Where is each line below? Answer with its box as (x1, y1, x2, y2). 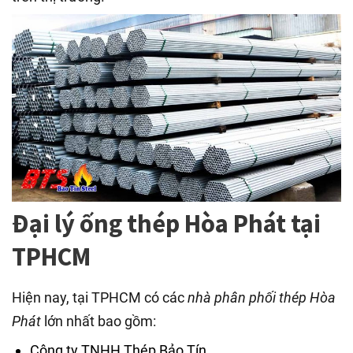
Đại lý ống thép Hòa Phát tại (12, 207, 321, 240)
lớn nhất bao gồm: (41, 313, 156, 330)
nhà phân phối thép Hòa (188, 289, 336, 307)
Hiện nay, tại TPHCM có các (12, 289, 188, 307)
